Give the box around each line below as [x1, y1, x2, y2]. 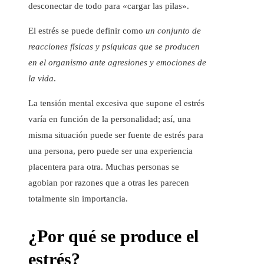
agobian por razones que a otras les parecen [28, 178, 189, 188]
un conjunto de [146, 26, 201, 36]
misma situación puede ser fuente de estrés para [28, 130, 203, 140]
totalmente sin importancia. [28, 194, 128, 204]
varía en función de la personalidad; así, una [28, 114, 191, 124]
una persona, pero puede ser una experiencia [28, 146, 193, 156]
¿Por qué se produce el [28, 226, 199, 246]
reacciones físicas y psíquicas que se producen [28, 42, 200, 52]
